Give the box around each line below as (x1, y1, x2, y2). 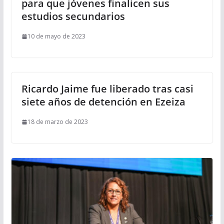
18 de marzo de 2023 (27, 117, 88, 126)
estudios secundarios (21, 9, 125, 23)
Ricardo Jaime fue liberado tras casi (21, 82, 193, 96)
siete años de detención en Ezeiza (21, 95, 185, 109)
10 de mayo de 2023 (27, 32, 85, 41)
